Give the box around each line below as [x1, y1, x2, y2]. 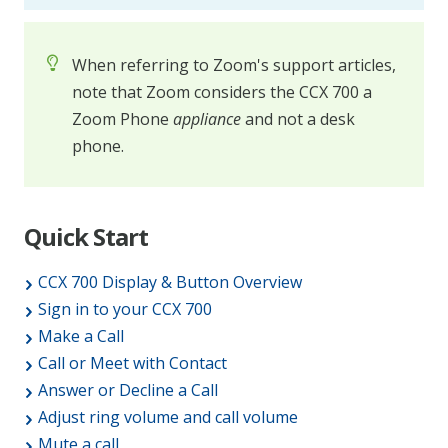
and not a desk [241, 108, 355, 131]
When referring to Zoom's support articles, [72, 54, 396, 77]
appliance [173, 108, 241, 131]
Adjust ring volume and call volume [38, 406, 298, 429]
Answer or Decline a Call [38, 379, 218, 402]
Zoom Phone [72, 108, 173, 131]
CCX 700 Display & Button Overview [38, 271, 302, 294]
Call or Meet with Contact [38, 352, 227, 375]
